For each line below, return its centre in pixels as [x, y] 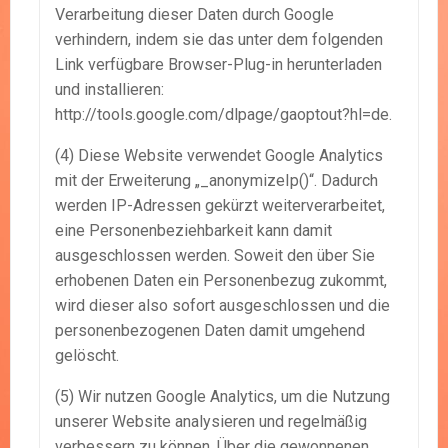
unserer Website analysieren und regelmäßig [211, 422]
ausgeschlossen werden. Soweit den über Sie [215, 256]
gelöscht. [87, 356]
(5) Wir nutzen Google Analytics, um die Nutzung [222, 397]
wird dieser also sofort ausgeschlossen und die [222, 306]
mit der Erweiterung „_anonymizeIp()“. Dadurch [216, 181]
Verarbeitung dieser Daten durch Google [194, 15]
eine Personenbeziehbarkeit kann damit [193, 231]
